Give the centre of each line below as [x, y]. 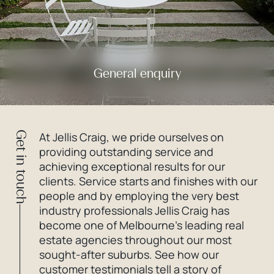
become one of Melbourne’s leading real [142, 225]
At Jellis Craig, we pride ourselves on [131, 137]
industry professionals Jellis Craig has [134, 210]
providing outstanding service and [126, 152]
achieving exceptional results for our [132, 166]
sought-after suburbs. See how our [129, 254]
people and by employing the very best [139, 196]
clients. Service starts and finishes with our [148, 181]
